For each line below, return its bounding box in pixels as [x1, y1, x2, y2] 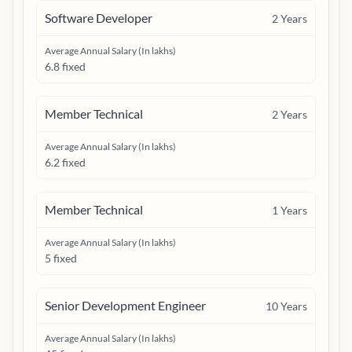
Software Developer [45, 10, 152, 25]
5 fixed [45, 251, 77, 265]
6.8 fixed [45, 60, 86, 73]
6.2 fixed [45, 156, 86, 169]
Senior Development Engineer [45, 298, 206, 313]
